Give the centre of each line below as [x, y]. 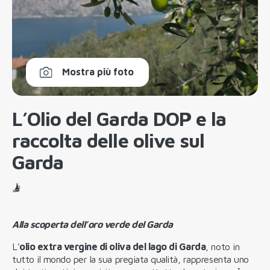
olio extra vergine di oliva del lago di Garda [113, 246]
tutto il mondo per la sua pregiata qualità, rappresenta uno [130, 259]
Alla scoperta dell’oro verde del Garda [93, 224]
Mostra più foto [98, 72]
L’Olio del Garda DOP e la [119, 118]
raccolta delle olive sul [108, 140]
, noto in [223, 246]
